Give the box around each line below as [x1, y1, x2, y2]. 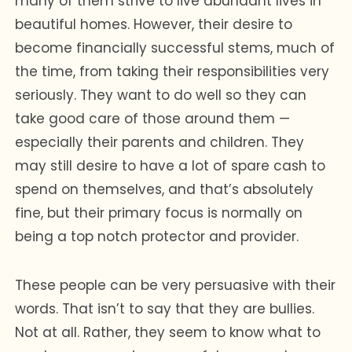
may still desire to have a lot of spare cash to [15, 156, 326, 175]
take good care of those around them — [15, 108, 291, 128]
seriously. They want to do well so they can [15, 85, 307, 104]
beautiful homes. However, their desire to [15, 14, 293, 34]
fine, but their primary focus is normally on [15, 203, 303, 222]
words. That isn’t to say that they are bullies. [15, 299, 315, 318]
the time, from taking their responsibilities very [15, 61, 330, 81]
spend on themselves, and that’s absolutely [15, 179, 314, 199]
